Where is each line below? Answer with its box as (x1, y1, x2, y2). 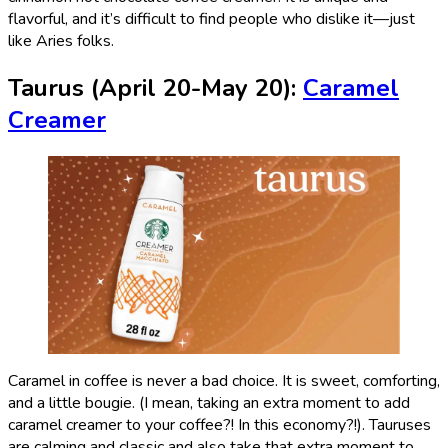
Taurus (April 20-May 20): (8, 71, 303, 104)
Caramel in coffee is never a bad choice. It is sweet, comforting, (8, 369, 440, 392)
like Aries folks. (8, 30, 114, 53)
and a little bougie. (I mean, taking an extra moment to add (8, 391, 410, 414)
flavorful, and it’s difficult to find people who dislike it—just (8, 8, 415, 31)
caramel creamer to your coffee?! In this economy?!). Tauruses (8, 413, 431, 436)
